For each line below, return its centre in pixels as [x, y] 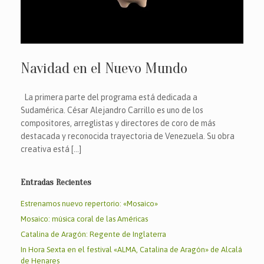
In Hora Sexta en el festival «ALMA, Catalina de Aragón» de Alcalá [131, 250]
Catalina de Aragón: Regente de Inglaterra [93, 234]
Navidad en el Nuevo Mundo [104, 68]
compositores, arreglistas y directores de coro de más [118, 123]
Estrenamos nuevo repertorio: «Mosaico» [89, 204]
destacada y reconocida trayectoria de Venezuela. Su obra [128, 136]
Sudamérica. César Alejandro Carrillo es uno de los [112, 110]
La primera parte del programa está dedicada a [109, 97]
